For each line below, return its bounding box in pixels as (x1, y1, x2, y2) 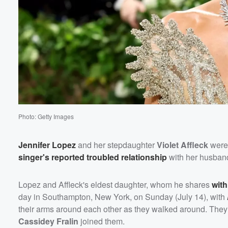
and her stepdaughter (76, 138, 157, 151)
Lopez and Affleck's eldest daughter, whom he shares (18, 178, 212, 190)
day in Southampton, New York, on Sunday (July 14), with (18, 190, 227, 203)
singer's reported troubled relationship (18, 151, 167, 163)
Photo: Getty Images (18, 111, 74, 121)
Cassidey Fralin (18, 215, 78, 227)
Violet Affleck (157, 138, 208, 151)
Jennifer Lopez (18, 138, 76, 151)
